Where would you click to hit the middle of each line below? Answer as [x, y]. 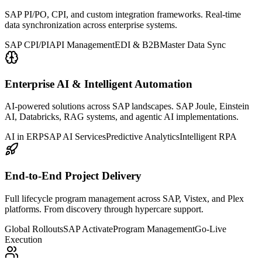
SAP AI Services [75, 137]
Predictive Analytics [143, 137]
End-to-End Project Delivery [73, 176]
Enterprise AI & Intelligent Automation [99, 84]
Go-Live [211, 229]
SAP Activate [88, 229]
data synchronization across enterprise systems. [91, 25]
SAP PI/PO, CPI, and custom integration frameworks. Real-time [123, 14]
